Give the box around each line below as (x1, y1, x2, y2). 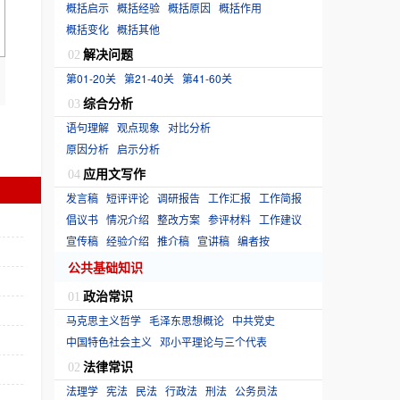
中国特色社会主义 (66, 334, 152, 349)
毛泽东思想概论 (149, 312, 224, 328)
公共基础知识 (68, 258, 143, 276)
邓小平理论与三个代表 (160, 334, 267, 349)
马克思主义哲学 (66, 312, 141, 328)
